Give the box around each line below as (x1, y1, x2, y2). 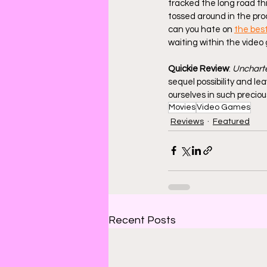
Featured (213, 117, 250, 126)
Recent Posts (108, 214, 176, 226)
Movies (169, 103, 195, 111)
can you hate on (168, 24, 234, 34)
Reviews (170, 117, 204, 126)
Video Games (197, 103, 250, 111)
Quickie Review (168, 64, 229, 73)
